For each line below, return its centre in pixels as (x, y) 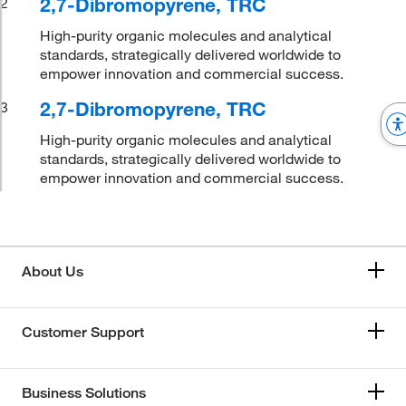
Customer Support (83, 332)
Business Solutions (84, 392)
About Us (53, 271)
